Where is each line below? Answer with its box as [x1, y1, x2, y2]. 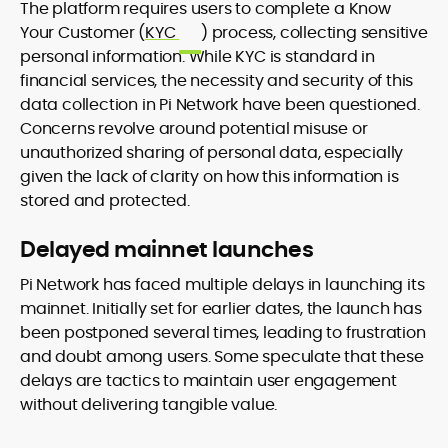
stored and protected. [20, 189, 190, 212]
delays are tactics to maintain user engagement [20, 369, 397, 392]
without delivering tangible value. [20, 393, 278, 416]
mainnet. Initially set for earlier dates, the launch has [20, 297, 422, 320]
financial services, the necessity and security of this [20, 69, 414, 92]
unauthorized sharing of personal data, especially [20, 141, 404, 164]
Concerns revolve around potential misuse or [20, 117, 368, 140]
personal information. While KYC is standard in [20, 45, 375, 68]
